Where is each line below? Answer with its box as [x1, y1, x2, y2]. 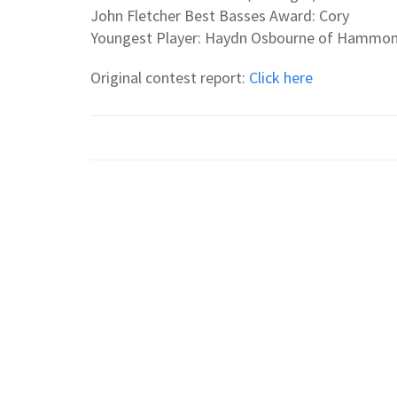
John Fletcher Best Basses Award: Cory [90, 4, 349, 26]
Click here [249, 66, 313, 88]
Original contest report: [90, 66, 249, 88]
